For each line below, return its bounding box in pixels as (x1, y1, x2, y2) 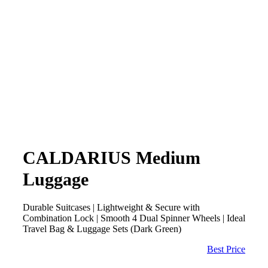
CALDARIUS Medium (23, 147, 200, 167)
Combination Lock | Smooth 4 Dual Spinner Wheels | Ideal (23, 212, 245, 223)
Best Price (207, 243, 245, 254)
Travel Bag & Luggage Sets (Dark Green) (23, 223, 181, 234)
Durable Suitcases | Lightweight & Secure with (23, 202, 200, 212)
